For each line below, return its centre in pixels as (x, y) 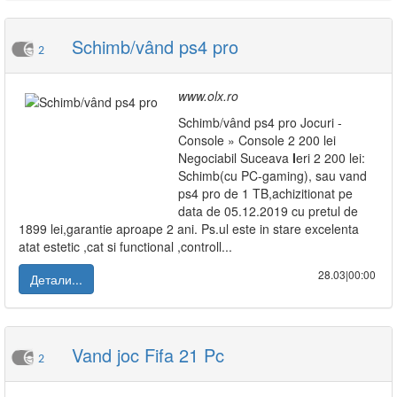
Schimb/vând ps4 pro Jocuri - (260, 122)
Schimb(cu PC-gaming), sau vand (272, 175)
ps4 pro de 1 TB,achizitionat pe (265, 193)
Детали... (56, 279)
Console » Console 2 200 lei (257, 140)
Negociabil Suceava (235, 158)
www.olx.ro (208, 96)
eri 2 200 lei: (331, 158)
